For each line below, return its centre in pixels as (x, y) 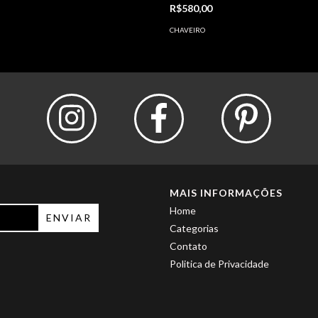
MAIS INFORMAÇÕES (226, 192)
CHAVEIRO (187, 29)
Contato (188, 246)
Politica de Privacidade (219, 263)
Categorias (194, 228)
